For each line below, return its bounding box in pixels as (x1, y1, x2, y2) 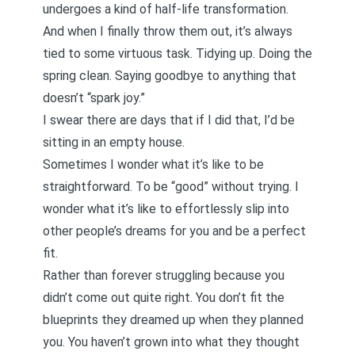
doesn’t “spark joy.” (43, 90, 145, 105)
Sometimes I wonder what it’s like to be (43, 157, 264, 172)
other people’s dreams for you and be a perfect (43, 223, 306, 239)
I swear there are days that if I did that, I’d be (43, 113, 295, 128)
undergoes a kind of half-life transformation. (43, 2, 288, 17)
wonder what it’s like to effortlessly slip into (43, 201, 289, 216)
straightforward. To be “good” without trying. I (43, 179, 299, 194)
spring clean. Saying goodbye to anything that (43, 68, 296, 83)
